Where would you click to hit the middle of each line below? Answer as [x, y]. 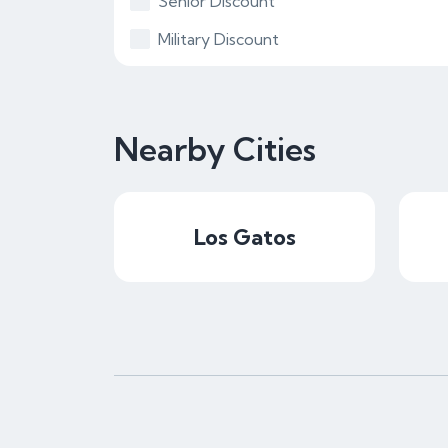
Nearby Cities [215, 149]
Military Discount [218, 39]
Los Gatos [244, 237]
